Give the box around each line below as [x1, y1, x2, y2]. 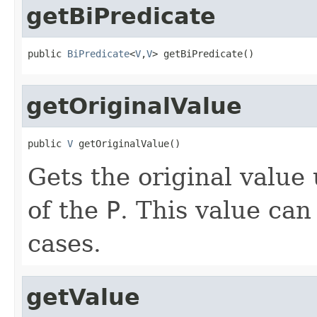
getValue [26, 284, 140, 310]
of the [28, 195, 106, 224]
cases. [28, 229, 101, 258]
